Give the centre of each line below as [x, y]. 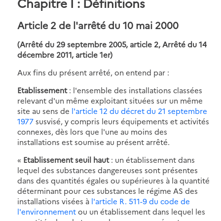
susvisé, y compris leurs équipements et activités [121, 121]
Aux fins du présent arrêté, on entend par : [93, 72]
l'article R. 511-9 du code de [141, 201]
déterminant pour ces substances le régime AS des [108, 190]
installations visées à [54, 201]
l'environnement [47, 211]
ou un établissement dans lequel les [141, 211]
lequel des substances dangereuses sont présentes [108, 170]
